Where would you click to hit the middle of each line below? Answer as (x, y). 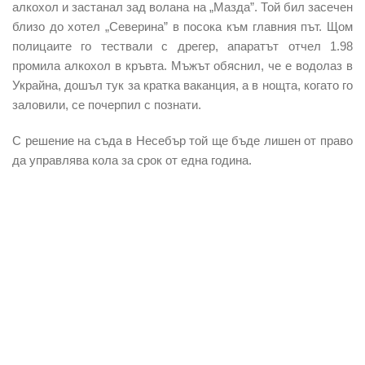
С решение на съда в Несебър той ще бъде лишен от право (182, 140)
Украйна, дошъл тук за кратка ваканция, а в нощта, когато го (182, 85)
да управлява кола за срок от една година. (132, 160)
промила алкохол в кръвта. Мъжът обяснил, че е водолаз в (182, 65)
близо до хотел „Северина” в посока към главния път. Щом (182, 26)
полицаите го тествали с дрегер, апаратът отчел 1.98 (182, 46)
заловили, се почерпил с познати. (107, 104)
